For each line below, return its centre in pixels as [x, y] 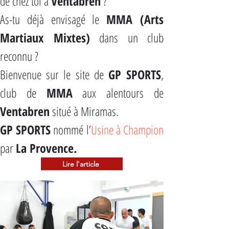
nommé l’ [71, 130]
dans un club [127, 38]
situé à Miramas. [84, 111]
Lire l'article [81, 164]
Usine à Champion [127, 130]
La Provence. [46, 148]
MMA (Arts [135, 19]
